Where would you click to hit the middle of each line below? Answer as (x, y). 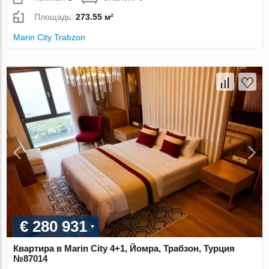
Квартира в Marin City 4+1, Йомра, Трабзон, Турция (124, 249)
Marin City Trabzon (50, 38)
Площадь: (55, 17)
